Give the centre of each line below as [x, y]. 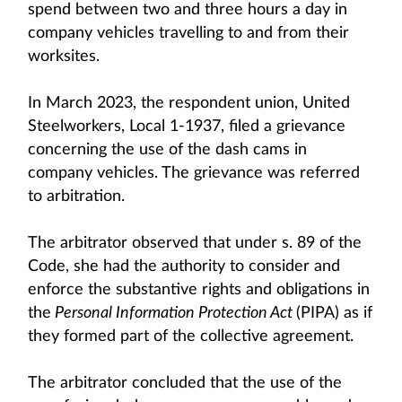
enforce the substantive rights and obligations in [199, 290]
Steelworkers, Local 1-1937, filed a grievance [187, 127]
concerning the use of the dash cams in [167, 150]
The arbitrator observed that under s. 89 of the [195, 243]
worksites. [64, 57]
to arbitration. [76, 197]
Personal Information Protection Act [174, 313]
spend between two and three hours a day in [188, 10]
